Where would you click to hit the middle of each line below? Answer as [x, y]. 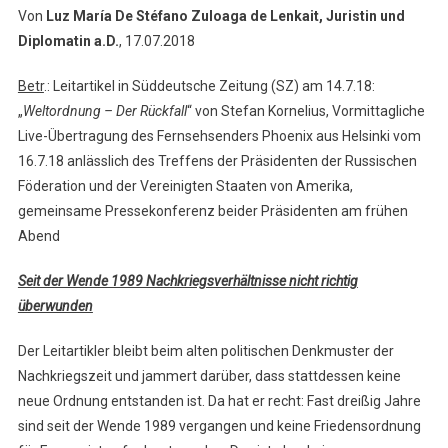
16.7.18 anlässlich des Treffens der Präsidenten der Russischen [217, 161]
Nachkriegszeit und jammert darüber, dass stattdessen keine [209, 376]
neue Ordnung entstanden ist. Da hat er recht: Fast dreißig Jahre [219, 401]
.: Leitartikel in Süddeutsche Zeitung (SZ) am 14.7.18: [209, 86]
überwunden [55, 306]
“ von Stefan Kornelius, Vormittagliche [305, 111]
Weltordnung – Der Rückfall [104, 111]
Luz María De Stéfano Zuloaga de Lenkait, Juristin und [225, 16]
